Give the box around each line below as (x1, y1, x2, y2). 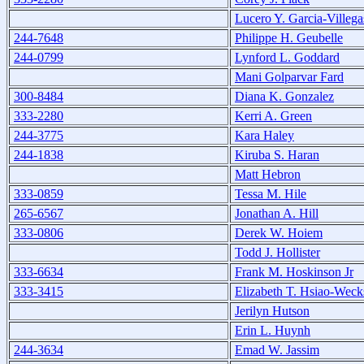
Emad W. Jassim (235, 342, 319, 357)
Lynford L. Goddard (235, 50, 340, 64)
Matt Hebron (235, 167, 301, 181)
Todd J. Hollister (235, 245, 320, 259)
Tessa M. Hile (235, 186, 306, 201)
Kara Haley (235, 128, 294, 142)
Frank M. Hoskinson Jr (235, 264, 353, 279)
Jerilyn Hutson (235, 303, 310, 318)
